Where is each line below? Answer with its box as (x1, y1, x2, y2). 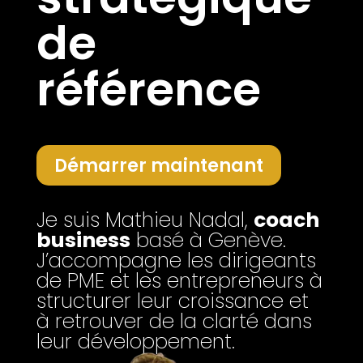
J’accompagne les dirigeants (36, 246, 316, 275)
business (36, 226, 130, 255)
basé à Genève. (130, 226, 286, 255)
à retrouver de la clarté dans (36, 307, 312, 336)
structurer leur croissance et (36, 287, 309, 316)
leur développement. (36, 327, 235, 357)
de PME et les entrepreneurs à (36, 267, 322, 296)
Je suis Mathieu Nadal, (36, 206, 254, 235)
